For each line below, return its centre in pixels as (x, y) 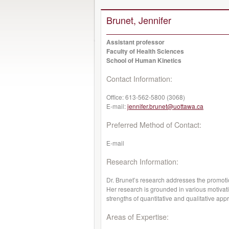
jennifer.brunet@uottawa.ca (165, 106)
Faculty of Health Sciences (145, 51)
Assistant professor (135, 42)
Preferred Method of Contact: (154, 124)
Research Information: (142, 161)
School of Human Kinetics (144, 60)
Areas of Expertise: (138, 216)
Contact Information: (139, 78)
